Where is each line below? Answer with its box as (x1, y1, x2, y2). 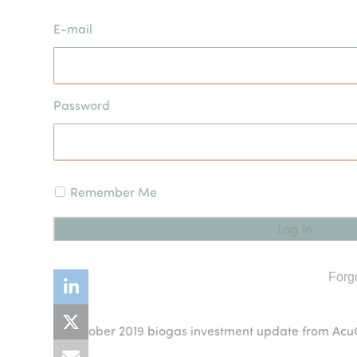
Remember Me (70, 183, 158, 200)
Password (53, 96, 111, 113)
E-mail (53, 20, 93, 37)
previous (53, 329, 103, 347)
